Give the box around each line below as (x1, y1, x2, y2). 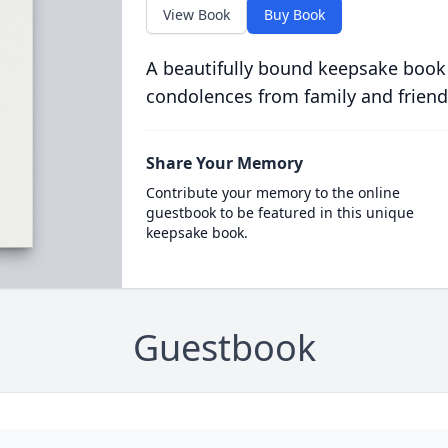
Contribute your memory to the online (145, 183, 400, 202)
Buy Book (263, 5, 325, 24)
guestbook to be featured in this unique (145, 203, 414, 222)
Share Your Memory (145, 152, 303, 174)
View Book (162, 5, 230, 24)
